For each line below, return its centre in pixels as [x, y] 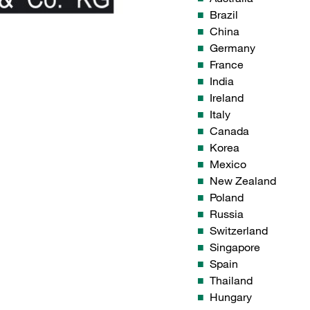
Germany [232, 48]
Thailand [231, 281]
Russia [227, 214]
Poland [227, 198]
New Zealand [243, 181]
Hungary [231, 297]
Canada [229, 131]
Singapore [235, 247]
